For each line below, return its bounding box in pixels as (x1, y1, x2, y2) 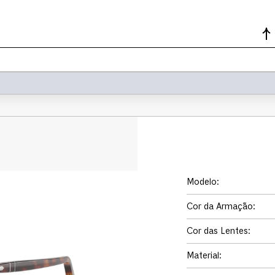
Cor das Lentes (187, 225, 248, 236)
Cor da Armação (187, 201, 253, 212)
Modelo (187, 176, 217, 187)
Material (187, 250, 219, 261)
